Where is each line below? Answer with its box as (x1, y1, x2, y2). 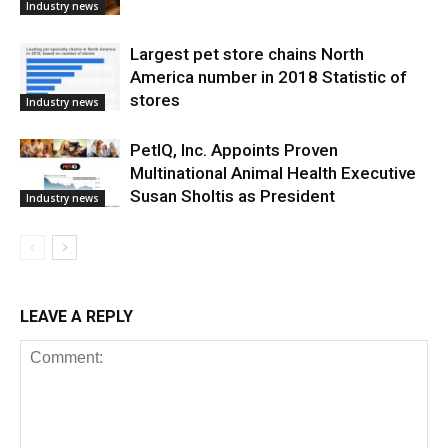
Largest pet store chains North (130, 43, 364, 64)
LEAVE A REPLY (20, 306, 133, 326)
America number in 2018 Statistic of (130, 66, 407, 87)
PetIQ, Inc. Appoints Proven (130, 139, 338, 160)
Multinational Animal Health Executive (130, 162, 416, 183)
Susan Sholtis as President (130, 185, 335, 206)
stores (130, 89, 180, 110)
